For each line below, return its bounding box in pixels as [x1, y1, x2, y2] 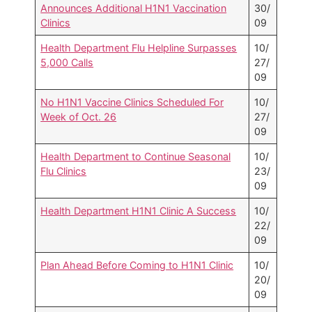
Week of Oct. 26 [40, 111, 117, 123]
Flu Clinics [40, 165, 87, 178]
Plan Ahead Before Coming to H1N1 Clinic [40, 259, 234, 272]
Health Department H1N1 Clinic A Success [40, 205, 237, 217]
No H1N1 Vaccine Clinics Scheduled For [40, 96, 224, 109]
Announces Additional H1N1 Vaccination [40, 2, 227, 15]
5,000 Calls [40, 56, 94, 69]
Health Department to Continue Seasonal [40, 150, 231, 163]
